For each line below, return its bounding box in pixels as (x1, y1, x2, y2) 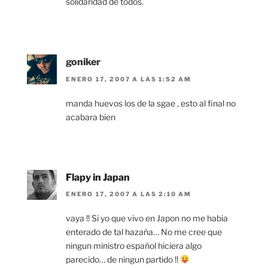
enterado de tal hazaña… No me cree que (66, 226, 222, 237)
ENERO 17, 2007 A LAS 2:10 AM (66, 190, 191, 197)
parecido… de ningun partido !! (66, 254, 180, 264)
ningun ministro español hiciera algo (66, 240, 202, 251)
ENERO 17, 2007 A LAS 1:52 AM (66, 75, 191, 83)
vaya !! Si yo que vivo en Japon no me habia (66, 212, 228, 223)
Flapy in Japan (66, 171, 130, 183)
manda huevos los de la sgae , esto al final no (66, 98, 236, 108)
